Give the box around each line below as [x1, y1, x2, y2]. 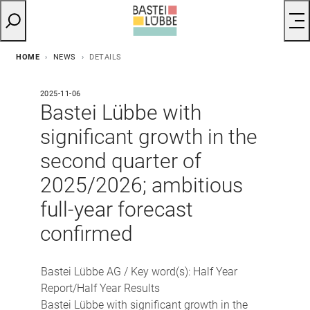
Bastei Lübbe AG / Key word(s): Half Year [40, 264, 237, 278]
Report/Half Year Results [40, 281, 160, 295]
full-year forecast [39, 197, 193, 221]
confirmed [39, 221, 133, 246]
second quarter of [39, 149, 201, 173]
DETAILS [89, 52, 122, 62]
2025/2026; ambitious [39, 173, 243, 197]
